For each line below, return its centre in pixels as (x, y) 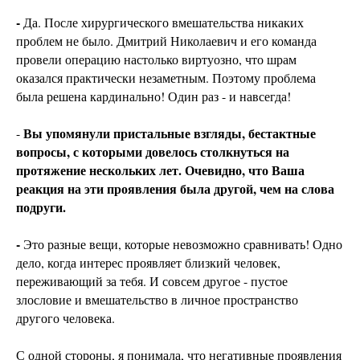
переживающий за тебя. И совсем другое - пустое (152, 281)
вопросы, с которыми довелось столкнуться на (153, 152)
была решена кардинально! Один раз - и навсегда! (153, 96)
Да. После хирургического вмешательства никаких (164, 22)
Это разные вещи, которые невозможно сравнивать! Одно (183, 244)
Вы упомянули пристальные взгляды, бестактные (170, 133)
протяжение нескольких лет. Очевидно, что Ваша (160, 170)
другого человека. (65, 318)
